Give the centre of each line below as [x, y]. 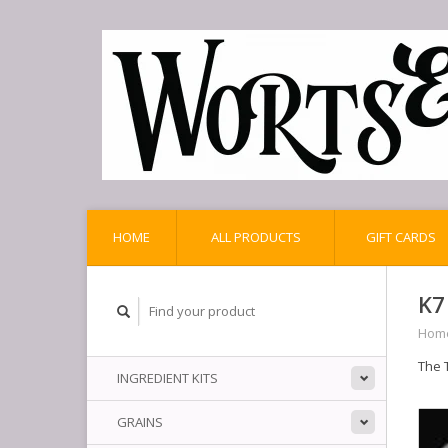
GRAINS [140, 422]
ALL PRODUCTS [255, 237]
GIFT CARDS [400, 237]
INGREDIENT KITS [167, 378]
